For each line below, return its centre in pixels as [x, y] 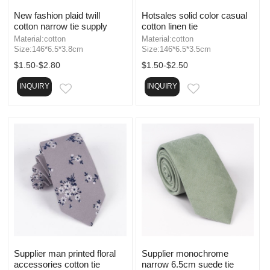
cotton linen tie [169, 26]
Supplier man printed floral [65, 253]
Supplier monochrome [185, 253]
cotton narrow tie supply [61, 26]
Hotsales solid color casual [194, 15]
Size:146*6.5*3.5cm [176, 49]
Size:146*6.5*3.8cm [49, 49]
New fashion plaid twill [57, 15]
